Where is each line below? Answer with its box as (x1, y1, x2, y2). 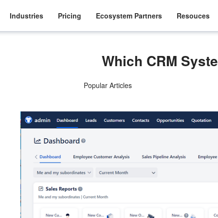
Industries (10, 10, 44, 20)
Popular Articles (83, 80, 132, 90)
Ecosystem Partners (96, 10, 163, 20)
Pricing (58, 10, 82, 20)
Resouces (177, 10, 210, 20)
